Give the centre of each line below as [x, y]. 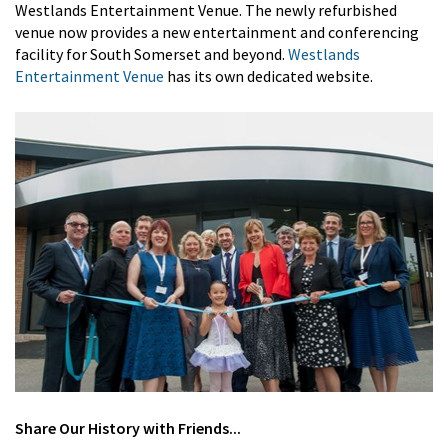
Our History [99, 427]
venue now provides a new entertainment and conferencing [217, 31]
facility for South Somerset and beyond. [151, 53]
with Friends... [190, 427]
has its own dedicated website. [268, 75]
